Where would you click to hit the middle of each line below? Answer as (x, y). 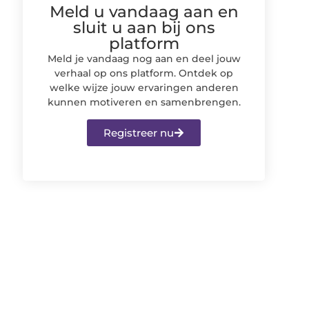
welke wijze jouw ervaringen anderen (144, 87)
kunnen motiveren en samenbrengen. (144, 102)
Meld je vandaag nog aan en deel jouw (144, 58)
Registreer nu (139, 133)
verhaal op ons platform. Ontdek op (144, 73)
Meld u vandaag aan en (144, 11)
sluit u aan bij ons (144, 27)
